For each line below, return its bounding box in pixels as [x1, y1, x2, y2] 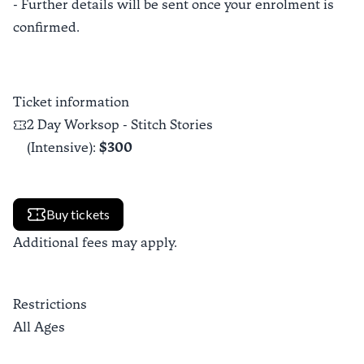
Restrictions [13, 297, 87, 312]
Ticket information [13, 94, 129, 110]
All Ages [13, 319, 65, 335]
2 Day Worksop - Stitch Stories [26, 117, 213, 132]
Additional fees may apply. [13, 235, 177, 250]
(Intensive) [26, 140, 93, 155]
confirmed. [13, 19, 80, 35]
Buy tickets [46, 206, 110, 222]
